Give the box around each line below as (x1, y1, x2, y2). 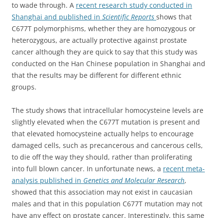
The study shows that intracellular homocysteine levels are (12, 106, 203, 115)
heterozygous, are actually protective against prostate (12, 36, 187, 45)
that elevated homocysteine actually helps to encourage (12, 129, 194, 139)
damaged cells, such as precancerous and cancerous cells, (12, 141, 203, 150)
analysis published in (12, 176, 83, 185)
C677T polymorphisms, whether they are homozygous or (12, 24, 196, 34)
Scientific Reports (102, 12, 154, 22)
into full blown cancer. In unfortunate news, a (12, 164, 163, 174)
